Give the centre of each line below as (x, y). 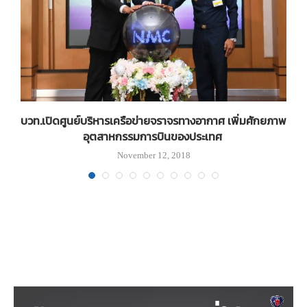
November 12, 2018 (153, 156)
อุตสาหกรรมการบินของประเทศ (153, 137)
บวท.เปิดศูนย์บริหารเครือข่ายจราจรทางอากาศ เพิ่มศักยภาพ (153, 121)
